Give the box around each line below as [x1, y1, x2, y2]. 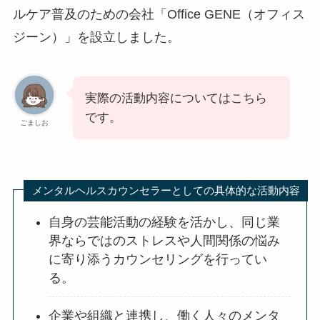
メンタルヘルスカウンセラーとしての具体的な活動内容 [31, 184, 300, 197]
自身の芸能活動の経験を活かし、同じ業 [49, 214, 281, 229]
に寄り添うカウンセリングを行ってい [49, 251, 268, 266]
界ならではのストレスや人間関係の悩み [49, 233, 281, 248]
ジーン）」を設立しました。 [12, 29, 180, 44]
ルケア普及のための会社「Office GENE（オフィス [12, 6, 305, 21]
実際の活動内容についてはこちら [84, 91, 267, 106]
